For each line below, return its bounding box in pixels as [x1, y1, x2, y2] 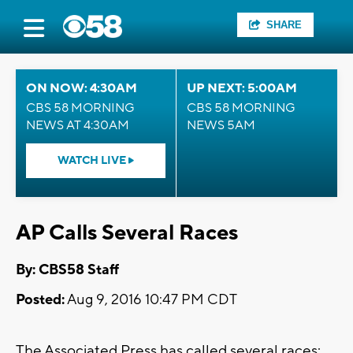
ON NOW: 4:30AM [26, 80, 137, 96]
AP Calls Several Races [16, 219, 238, 247]
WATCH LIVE [58, 154, 128, 168]
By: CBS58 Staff [16, 261, 119, 280]
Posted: [16, 291, 65, 310]
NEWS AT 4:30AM [26, 117, 129, 133]
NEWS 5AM [187, 117, 255, 133]
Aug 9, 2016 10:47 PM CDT [65, 291, 237, 310]
